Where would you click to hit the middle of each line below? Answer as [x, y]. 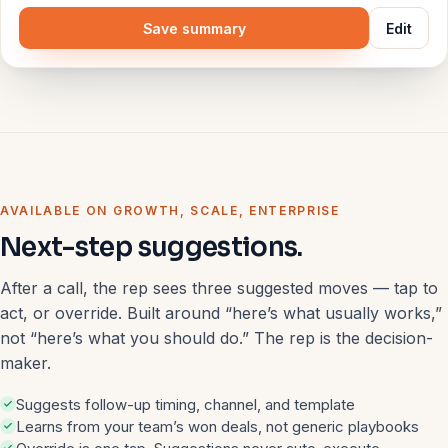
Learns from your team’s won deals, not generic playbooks [217, 426]
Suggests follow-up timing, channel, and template [185, 404]
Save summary [194, 28]
